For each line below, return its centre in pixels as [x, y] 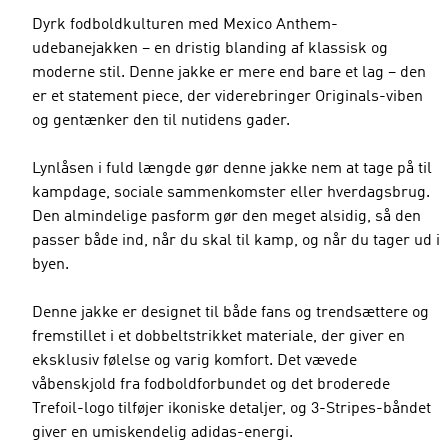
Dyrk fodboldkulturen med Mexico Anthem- [185, 25]
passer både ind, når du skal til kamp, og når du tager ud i [236, 241]
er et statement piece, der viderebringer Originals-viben [227, 97]
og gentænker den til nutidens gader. [161, 121]
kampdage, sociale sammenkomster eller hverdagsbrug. [231, 193]
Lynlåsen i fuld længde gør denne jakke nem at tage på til [232, 169]
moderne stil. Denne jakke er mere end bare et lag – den [229, 73]
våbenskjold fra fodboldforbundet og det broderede [211, 385]
